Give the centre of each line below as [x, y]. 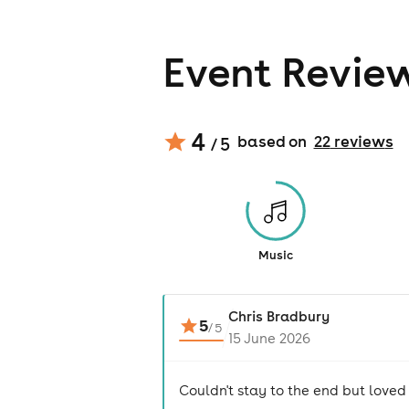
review [357, 142]
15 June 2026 [269, 339]
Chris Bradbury [278, 317]
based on [272, 142]
